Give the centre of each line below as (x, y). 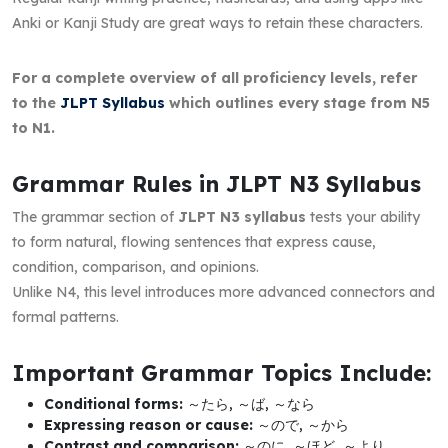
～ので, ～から (301, 424)
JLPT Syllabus (112, 102)
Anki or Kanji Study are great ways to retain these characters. (217, 22)
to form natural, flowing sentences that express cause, (194, 241)
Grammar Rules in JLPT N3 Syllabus (216, 183)
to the (36, 102)
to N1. (33, 127)
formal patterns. (65, 316)
